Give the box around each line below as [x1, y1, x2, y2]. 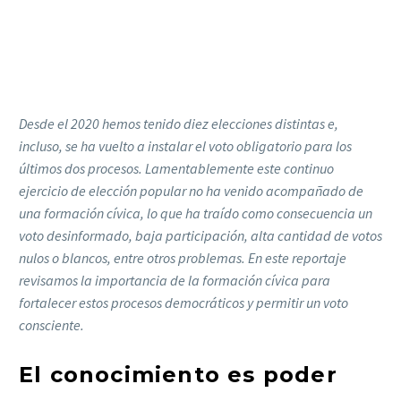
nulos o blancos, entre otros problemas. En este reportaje [19, 249, 346, 267]
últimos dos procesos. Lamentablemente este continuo [19, 159, 334, 177]
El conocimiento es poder [19, 362, 337, 388]
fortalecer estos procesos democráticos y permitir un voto [19, 294, 348, 311]
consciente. [19, 316, 90, 334]
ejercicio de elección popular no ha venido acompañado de [19, 182, 363, 200]
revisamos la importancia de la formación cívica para [19, 271, 330, 289]
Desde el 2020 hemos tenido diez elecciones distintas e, [19, 115, 338, 132]
